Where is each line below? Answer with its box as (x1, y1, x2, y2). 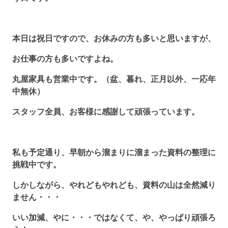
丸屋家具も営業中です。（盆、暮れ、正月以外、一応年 (12, 73, 216, 84)
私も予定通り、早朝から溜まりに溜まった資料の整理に (12, 146, 216, 158)
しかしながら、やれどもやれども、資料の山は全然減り (12, 179, 216, 190)
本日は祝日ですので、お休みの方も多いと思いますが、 (12, 32, 216, 44)
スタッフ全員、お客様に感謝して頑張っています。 (12, 105, 199, 117)
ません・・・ (12, 191, 61, 203)
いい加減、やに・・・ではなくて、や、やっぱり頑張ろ (12, 211, 216, 223)
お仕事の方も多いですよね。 (12, 52, 118, 64)
